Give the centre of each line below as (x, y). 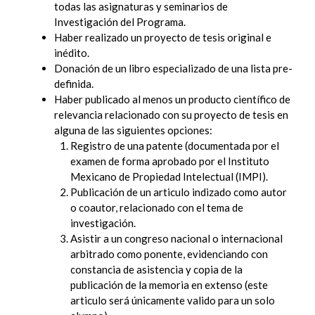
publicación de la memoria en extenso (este (169, 285)
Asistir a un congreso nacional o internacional (176, 239)
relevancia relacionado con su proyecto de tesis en (171, 115)
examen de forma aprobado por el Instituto (169, 161)
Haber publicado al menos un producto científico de (172, 99)
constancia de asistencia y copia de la (156, 270)
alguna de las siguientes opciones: (133, 130)
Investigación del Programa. (120, 22)
